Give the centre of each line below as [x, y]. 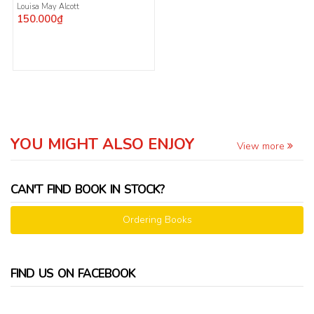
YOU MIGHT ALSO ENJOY [103, 145]
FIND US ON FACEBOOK [73, 274]
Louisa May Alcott [49, 7]
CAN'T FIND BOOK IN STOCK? [88, 190]
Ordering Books [157, 220]
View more [262, 146]
